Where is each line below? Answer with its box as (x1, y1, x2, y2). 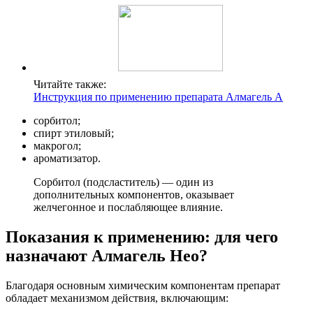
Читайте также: (34, 78, 106, 91)
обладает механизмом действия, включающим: (6, 292, 228, 305)
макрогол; (34, 140, 81, 152)
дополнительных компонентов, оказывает (34, 189, 234, 201)
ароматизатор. (34, 152, 101, 165)
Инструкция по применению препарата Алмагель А (34, 91, 283, 103)
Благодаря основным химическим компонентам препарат (6, 279, 280, 292)
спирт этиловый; (34, 127, 114, 140)
